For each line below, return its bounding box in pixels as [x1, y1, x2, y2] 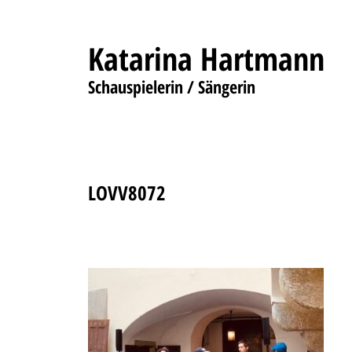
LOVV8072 [88, 179, 166, 206]
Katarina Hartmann [88, 37, 324, 80]
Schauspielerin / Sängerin [88, 75, 255, 98]
